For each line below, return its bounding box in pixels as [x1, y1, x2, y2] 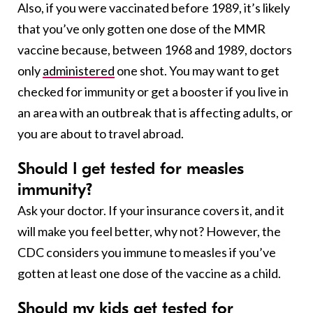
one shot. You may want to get [115, 62, 279, 78]
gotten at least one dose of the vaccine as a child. [17, 265, 281, 281]
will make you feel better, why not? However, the [17, 223, 281, 239]
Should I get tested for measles [17, 158, 244, 178]
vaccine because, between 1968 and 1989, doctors [17, 41, 292, 57]
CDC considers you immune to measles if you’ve [17, 244, 276, 260]
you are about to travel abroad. [17, 125, 184, 141]
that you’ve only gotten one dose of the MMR [17, 20, 265, 36]
